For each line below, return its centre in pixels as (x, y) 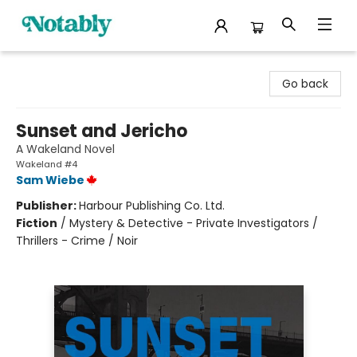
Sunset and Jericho (102, 131)
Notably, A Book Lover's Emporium (105, 66)
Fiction (37, 223)
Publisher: (47, 206)
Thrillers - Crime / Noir (77, 241)
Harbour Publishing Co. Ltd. (152, 206)
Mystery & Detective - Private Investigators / (194, 223)
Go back (305, 84)
